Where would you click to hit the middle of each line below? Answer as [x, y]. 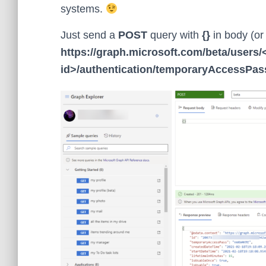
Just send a [89, 35]
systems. [83, 9]
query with [175, 35]
